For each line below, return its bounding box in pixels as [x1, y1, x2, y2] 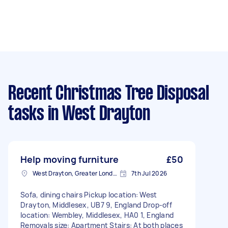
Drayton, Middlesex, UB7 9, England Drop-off [20, 200, 172, 210]
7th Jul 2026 [131, 169, 167, 178]
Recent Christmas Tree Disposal [8, 85, 209, 103]
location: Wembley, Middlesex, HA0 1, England [20, 210, 174, 220]
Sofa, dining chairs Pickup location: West [20, 190, 157, 199]
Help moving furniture [20, 153, 119, 165]
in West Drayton [44, 105, 150, 124]
